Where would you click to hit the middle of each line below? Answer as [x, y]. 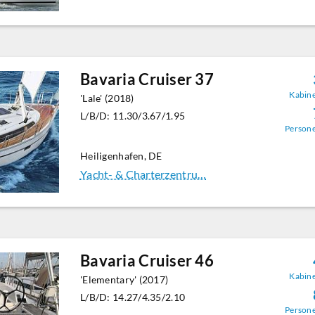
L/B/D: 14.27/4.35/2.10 [133, 297]
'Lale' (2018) [107, 98]
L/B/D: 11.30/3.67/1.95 [133, 116]
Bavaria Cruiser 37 [147, 79]
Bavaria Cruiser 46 [147, 261]
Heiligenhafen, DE [121, 156]
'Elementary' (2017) [124, 280]
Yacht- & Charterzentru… [143, 174]
